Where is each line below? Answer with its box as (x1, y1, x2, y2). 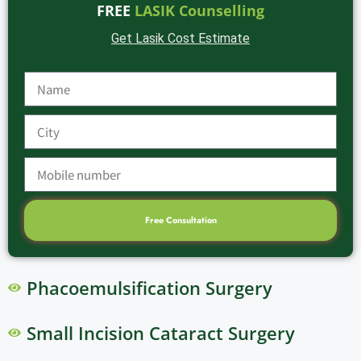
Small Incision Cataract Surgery (26, 321, 295, 346)
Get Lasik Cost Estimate (111, 31, 250, 47)
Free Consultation (144, 214, 217, 227)
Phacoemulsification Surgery (26, 276, 272, 301)
